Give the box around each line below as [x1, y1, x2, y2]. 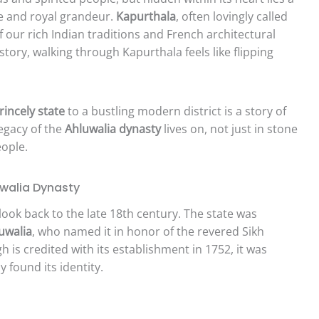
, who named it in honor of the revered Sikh [32, 223, 264, 239]
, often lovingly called [176, 8, 288, 24]
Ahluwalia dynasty [65, 120, 161, 137]
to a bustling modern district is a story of [65, 103, 286, 119]
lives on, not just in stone [161, 120, 298, 137]
